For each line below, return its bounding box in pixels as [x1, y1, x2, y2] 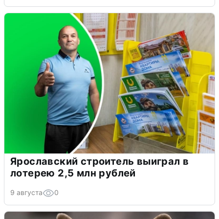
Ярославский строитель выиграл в [10, 155, 189, 167]
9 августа [10, 188, 43, 197]
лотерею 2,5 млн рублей [10, 167, 136, 179]
